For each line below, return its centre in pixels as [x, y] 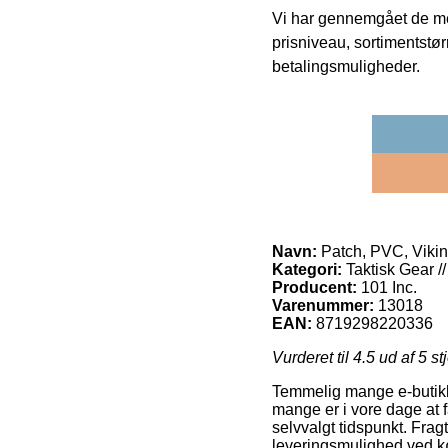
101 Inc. [389, 288]
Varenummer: [323, 306]
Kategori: [307, 270]
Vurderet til [312, 358]
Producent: [314, 288]
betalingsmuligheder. [346, 67]
